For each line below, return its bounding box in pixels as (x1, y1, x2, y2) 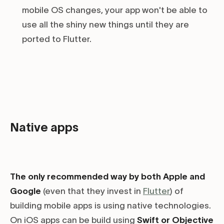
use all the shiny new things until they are (22, 20, 189, 29)
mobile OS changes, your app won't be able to (22, 5, 207, 15)
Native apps (10, 120, 78, 134)
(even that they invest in (41, 186, 143, 196)
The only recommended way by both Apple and (10, 172, 205, 181)
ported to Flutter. (22, 34, 91, 44)
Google (10, 186, 41, 196)
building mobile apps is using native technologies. (10, 201, 211, 210)
